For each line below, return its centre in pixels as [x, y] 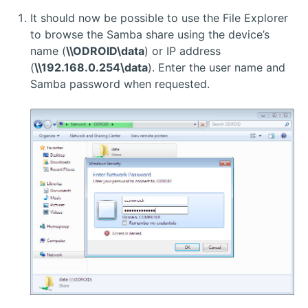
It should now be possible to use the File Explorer [159, 18]
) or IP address [183, 51]
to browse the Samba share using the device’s [150, 34]
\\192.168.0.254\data [91, 67]
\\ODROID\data [105, 51]
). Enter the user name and [217, 67]
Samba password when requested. [120, 84]
